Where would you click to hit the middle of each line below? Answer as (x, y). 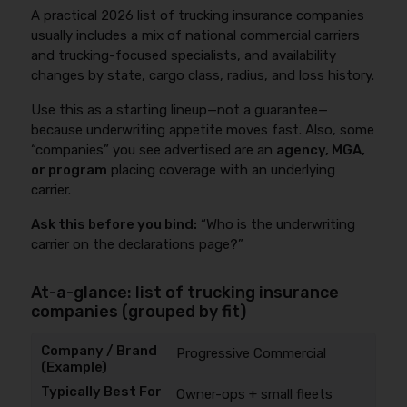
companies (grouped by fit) (139, 312)
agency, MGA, (321, 150)
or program (69, 170)
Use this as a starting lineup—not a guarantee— (180, 110)
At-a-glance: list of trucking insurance (185, 293)
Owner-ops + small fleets (254, 394)
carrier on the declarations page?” (138, 244)
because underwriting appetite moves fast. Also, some (203, 130)
